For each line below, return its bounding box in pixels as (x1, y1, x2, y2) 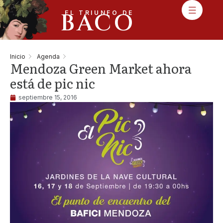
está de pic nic (10, 73, 95, 93)
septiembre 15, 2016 (18, 94, 77, 101)
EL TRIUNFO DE (64, 9, 134, 16)
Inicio (10, 52, 25, 60)
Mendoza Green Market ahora (10, 58, 192, 78)
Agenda (37, 52, 60, 60)
